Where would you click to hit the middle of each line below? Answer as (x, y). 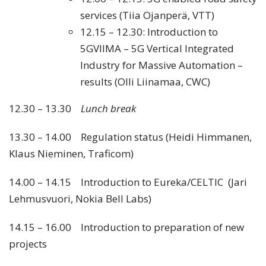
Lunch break (108, 109)
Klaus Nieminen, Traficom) (71, 154)
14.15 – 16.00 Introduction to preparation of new (126, 227)
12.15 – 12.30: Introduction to (149, 32)
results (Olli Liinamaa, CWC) (145, 82)
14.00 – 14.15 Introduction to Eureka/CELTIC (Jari (128, 182)
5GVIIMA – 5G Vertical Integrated (157, 49)
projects (28, 244)
